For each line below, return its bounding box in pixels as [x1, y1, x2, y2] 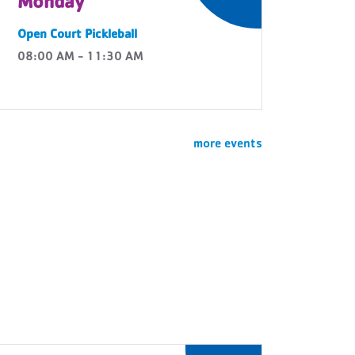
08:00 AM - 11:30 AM [17, 52, 143, 64]
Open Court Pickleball [17, 29, 137, 42]
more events [193, 139, 262, 151]
